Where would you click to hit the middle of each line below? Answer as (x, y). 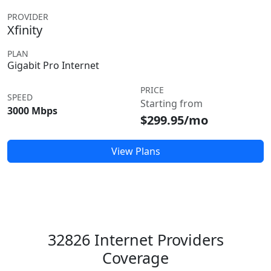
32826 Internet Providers (135, 240)
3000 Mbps (32, 111)
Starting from (171, 103)
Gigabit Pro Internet (53, 65)
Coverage (135, 258)
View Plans (135, 151)
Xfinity (25, 30)
